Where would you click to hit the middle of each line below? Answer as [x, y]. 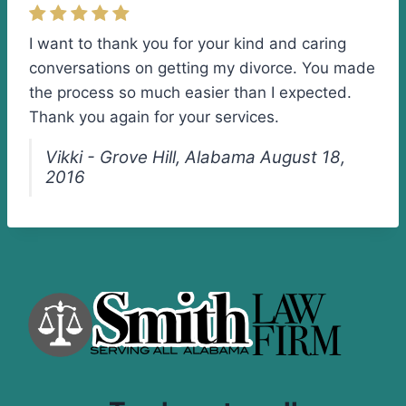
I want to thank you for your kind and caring [188, 43]
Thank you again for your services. [154, 117]
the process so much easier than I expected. [190, 92]
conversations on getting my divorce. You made [202, 68]
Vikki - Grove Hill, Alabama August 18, [195, 157]
